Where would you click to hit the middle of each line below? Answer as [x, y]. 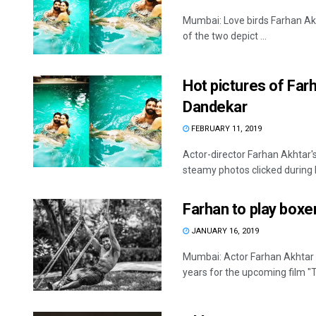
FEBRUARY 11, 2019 [225, 129]
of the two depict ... [225, 36]
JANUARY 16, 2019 [224, 231]
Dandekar [215, 107]
